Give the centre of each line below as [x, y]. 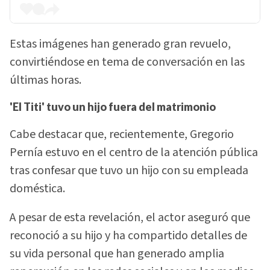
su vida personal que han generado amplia [117, 254]
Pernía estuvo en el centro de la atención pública [134, 152]
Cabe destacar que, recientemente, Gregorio [122, 134]
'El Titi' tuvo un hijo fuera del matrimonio [113, 107]
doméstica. [37, 188]
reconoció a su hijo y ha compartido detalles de [128, 236]
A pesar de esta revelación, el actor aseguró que [130, 218]
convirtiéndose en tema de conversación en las [127, 62]
